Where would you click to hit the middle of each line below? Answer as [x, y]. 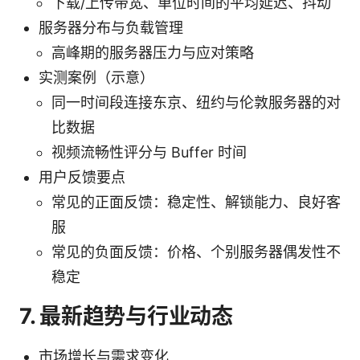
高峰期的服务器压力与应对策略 [153, 52]
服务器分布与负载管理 [111, 27]
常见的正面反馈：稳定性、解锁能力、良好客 [196, 202]
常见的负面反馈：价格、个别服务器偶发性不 [196, 252]
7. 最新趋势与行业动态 [126, 316]
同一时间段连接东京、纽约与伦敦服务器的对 [196, 102]
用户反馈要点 [82, 177]
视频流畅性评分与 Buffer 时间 [149, 152]
